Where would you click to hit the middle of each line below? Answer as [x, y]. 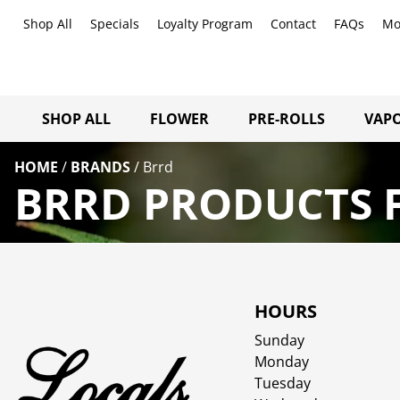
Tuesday [282, 383]
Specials [115, 24]
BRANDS [100, 167]
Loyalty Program [205, 24]
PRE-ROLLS [287, 118]
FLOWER [179, 118]
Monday [281, 361]
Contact [293, 24]
